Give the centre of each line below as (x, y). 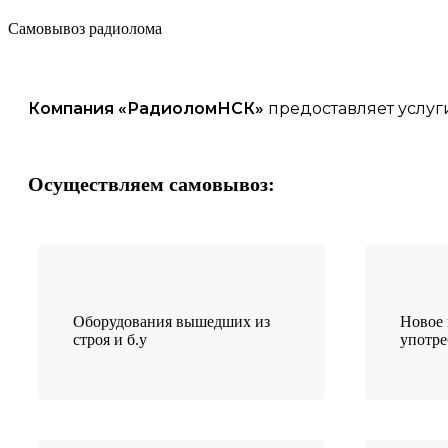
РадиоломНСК (191, 108)
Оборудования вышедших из (171, 321)
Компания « (77, 108)
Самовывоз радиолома (85, 28)
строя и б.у (110, 339)
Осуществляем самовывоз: (151, 183)
